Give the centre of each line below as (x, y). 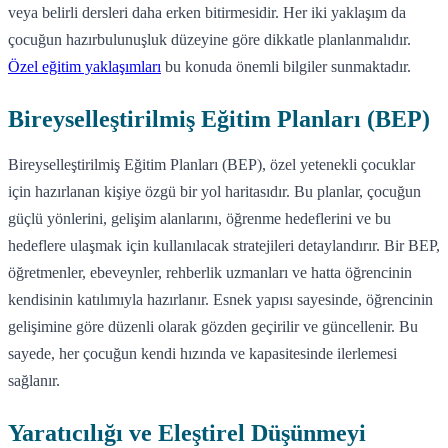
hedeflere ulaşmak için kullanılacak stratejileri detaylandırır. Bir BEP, (224, 245)
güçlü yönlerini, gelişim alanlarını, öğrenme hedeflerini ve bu (199, 218)
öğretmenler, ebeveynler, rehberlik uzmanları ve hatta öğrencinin (210, 272)
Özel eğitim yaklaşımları (84, 66)
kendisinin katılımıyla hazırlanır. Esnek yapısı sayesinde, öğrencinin (220, 299)
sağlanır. (34, 380)
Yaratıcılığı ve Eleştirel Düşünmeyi (187, 432)
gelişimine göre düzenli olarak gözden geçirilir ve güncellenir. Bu (213, 326)
